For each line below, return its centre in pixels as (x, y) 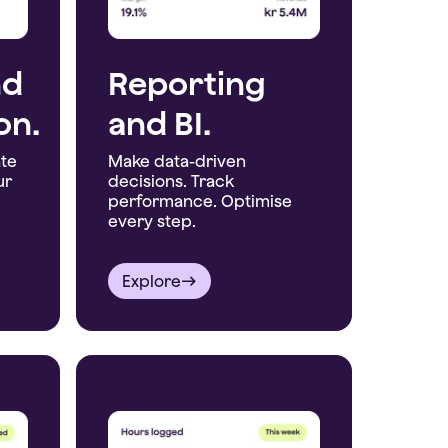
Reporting (187, 82)
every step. (152, 220)
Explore (151, 280)
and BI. (159, 122)
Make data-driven (177, 160)
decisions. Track (171, 180)
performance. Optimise (200, 200)
